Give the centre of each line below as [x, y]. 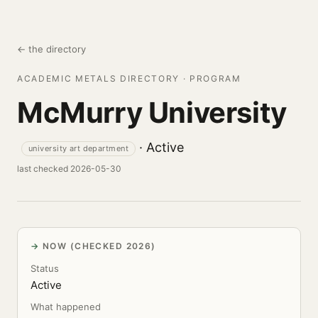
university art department [78, 148]
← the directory [51, 49]
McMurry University [152, 113]
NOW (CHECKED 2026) [99, 246]
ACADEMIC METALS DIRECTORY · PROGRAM [129, 78]
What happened [66, 307]
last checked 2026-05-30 [69, 169]
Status [45, 268]
